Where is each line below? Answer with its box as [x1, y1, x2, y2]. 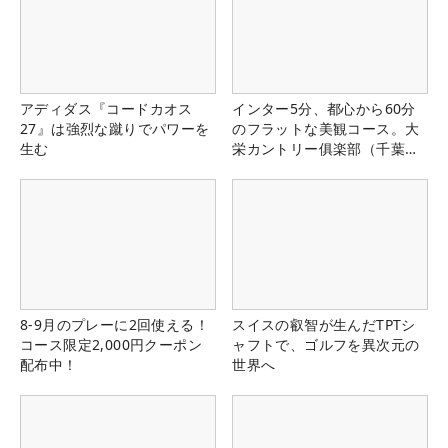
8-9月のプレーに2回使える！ [20, 314, 209, 334]
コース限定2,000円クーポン [20, 334, 202, 354]
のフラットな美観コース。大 [232, 118, 420, 138]
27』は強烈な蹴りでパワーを [20, 118, 210, 138]
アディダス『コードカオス [20, 98, 193, 118]
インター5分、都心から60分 [232, 98, 416, 118]
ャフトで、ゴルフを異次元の [232, 334, 420, 354]
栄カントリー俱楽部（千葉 [232, 138, 405, 158]
